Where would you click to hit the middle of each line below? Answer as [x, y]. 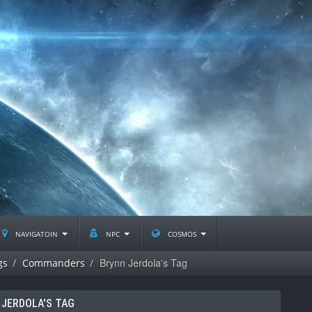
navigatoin [37, 233]
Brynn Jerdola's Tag [143, 263]
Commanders [54, 263]
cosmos [182, 233]
